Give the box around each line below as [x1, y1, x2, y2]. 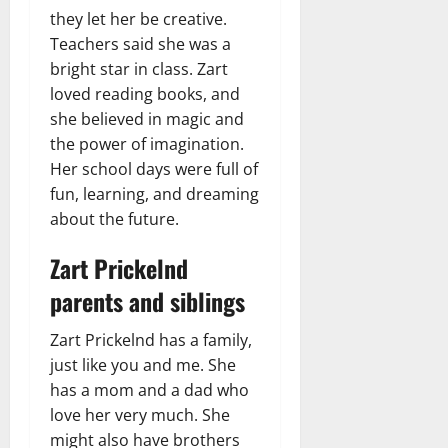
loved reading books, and [50, 82, 240, 105]
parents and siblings [50, 282, 245, 319]
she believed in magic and [50, 107, 244, 130]
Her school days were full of [50, 157, 258, 180]
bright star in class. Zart [50, 57, 228, 80]
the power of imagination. [50, 132, 244, 155]
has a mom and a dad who [50, 378, 249, 401]
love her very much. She [50, 403, 230, 426]
